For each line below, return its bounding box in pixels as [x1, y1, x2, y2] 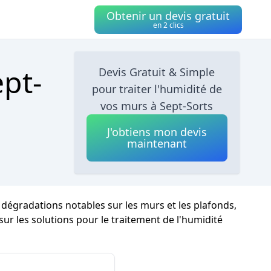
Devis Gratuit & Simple [99, 65, 215, 79]
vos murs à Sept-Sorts [100, 99, 214, 113]
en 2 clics [152, 19, 184, 30]
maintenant [126, 136, 187, 151]
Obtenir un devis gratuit [106, 8, 230, 23]
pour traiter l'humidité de [91, 82, 222, 96]
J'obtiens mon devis [106, 125, 207, 139]
